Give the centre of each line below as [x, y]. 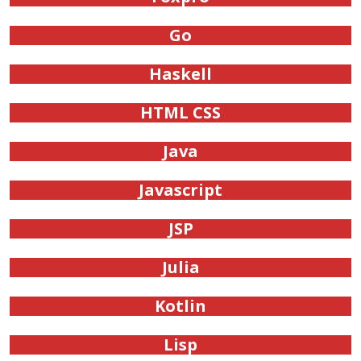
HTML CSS [180, 113]
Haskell [180, 74]
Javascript [180, 190]
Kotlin [180, 306]
